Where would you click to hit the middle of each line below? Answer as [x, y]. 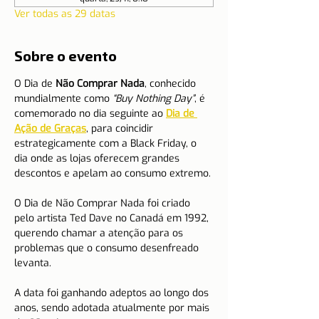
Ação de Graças [50, 129]
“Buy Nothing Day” [153, 99]
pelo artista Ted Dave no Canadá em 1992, [113, 218]
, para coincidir [121, 129]
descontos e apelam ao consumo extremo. [113, 173]
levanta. [33, 263]
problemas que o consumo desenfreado [108, 248]
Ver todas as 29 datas [65, 14]
